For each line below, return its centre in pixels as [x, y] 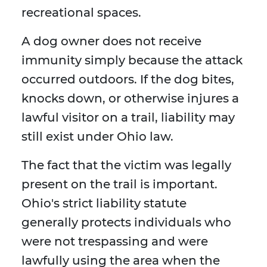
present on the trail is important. [119, 184]
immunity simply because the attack [132, 60]
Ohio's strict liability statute [104, 204]
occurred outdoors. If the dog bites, [128, 80]
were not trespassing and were [115, 242]
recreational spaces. [81, 13]
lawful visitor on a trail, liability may [128, 118]
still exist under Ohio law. [97, 137]
